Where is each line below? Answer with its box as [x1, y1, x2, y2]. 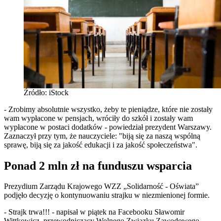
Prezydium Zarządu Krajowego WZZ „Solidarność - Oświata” [4, 182, 199, 191]
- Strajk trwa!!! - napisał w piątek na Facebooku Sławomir [4, 208, 184, 217]
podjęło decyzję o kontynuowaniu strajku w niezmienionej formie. [4, 191, 210, 200]
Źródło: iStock [24, 88, 69, 97]
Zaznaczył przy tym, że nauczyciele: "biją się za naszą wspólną [4, 131, 200, 140]
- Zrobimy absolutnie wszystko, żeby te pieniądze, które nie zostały [4, 105, 213, 113]
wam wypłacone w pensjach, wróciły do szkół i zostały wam [4, 113, 193, 122]
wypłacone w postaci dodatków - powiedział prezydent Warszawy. [4, 122, 212, 131]
